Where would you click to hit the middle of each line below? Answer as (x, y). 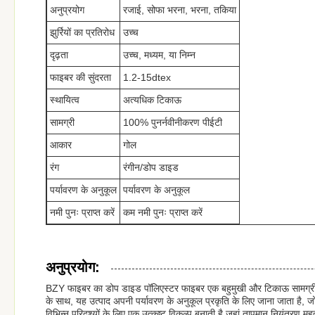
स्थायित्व (65, 100)
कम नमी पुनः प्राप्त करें (163, 212)
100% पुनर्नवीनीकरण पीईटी (173, 122)
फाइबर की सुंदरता (81, 77)
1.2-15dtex (147, 77)
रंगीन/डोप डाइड (151, 167)
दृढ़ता (59, 55)
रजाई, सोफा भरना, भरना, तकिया (180, 10)
